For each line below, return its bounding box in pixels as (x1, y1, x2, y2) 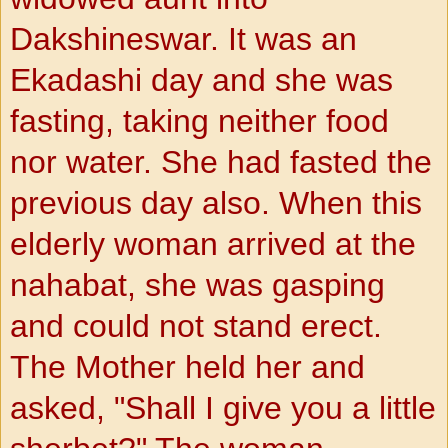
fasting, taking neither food (10, 102, 389, 139)
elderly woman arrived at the (10, 225, 416, 262)
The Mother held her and (10, 348, 365, 385)
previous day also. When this (10, 184, 422, 221)
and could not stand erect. (10, 307, 382, 344)
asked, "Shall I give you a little (10, 389, 436, 426)
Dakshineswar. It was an (10, 20, 357, 57)
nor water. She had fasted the (10, 143, 432, 180)
